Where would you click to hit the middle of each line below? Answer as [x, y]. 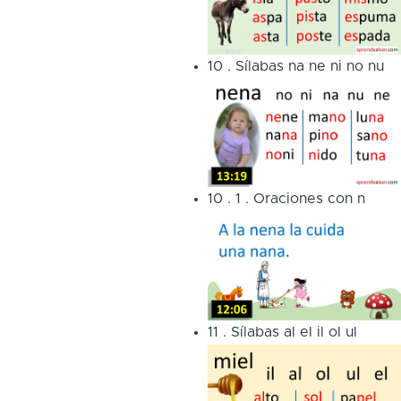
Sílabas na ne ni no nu [309, 66]
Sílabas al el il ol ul [294, 333]
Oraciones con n [309, 199]
